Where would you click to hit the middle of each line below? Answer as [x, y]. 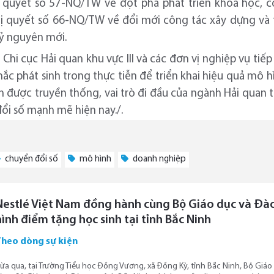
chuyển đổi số [31, 159]
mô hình [94, 159]
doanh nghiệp [158, 159]
